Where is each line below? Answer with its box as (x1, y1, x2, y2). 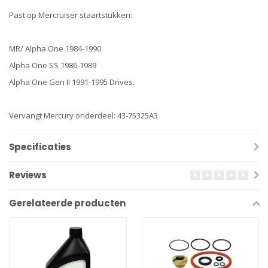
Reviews (9, 169, 47, 181)
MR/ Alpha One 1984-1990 (9, 43, 101, 54)
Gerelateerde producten (9, 197, 126, 209)
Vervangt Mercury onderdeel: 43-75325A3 (9, 110, 158, 121)
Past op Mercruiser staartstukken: (9, 10, 132, 20)
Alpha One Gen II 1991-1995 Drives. (9, 77, 135, 87)
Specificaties (9, 141, 71, 153)
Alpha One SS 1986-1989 (9, 60, 96, 71)
